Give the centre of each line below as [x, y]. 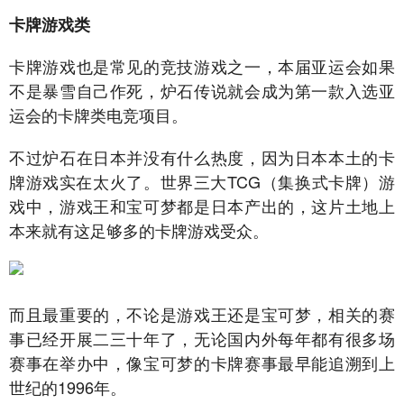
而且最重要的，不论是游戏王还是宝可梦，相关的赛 [202, 314]
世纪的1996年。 [68, 387]
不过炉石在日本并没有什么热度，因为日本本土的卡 [202, 157]
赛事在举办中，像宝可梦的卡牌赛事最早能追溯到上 [202, 363]
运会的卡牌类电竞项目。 [98, 115]
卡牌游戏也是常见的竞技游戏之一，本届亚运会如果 [202, 66]
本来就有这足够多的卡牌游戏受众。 [139, 230]
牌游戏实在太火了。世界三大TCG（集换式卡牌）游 [202, 181]
